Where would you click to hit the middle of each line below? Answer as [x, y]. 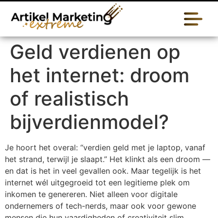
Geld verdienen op [95, 52]
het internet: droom [100, 75]
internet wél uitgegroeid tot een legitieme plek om [97, 182]
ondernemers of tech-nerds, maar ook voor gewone [100, 206]
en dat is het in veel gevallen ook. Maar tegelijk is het [103, 171]
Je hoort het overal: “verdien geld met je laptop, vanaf [105, 147]
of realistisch [69, 99]
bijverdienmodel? [89, 122]
